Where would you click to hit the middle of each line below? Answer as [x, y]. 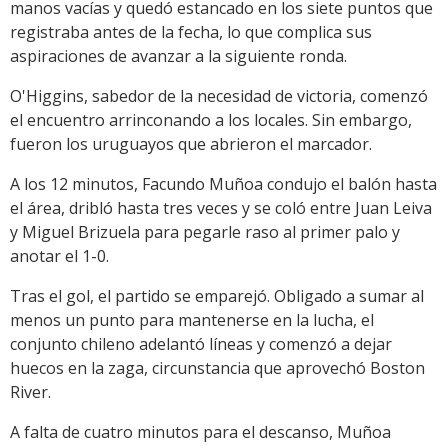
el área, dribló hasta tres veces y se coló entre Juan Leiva [221, 208]
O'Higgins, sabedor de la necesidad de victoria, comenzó [219, 96]
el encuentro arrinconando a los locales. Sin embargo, [211, 120]
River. [30, 392]
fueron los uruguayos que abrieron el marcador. [191, 144]
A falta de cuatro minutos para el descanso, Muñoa [200, 432]
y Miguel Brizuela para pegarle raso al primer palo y [205, 232]
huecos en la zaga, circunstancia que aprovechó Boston [217, 368]
